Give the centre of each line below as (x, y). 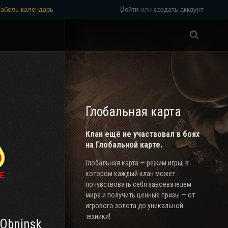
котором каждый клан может (130, 174)
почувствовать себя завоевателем (138, 184)
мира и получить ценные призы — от (140, 195)
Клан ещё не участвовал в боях (142, 134)
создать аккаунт (179, 9)
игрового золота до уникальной (134, 206)
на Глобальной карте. (124, 145)
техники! (98, 216)
